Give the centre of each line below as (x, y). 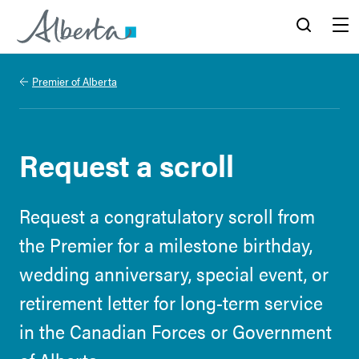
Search (304, 59)
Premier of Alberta (75, 81)
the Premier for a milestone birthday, (166, 244)
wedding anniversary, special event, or (174, 273)
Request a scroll (127, 164)
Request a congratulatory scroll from (167, 216)
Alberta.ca (47, 59)
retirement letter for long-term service (171, 302)
